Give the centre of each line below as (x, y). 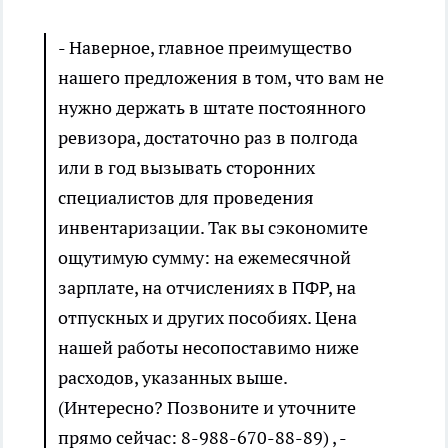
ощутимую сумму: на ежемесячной (204, 258)
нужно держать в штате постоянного (212, 108)
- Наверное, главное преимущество (205, 48)
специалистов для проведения (186, 198)
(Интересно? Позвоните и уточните (207, 408)
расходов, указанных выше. (172, 378)
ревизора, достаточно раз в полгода (208, 138)
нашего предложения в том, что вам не (221, 78)
